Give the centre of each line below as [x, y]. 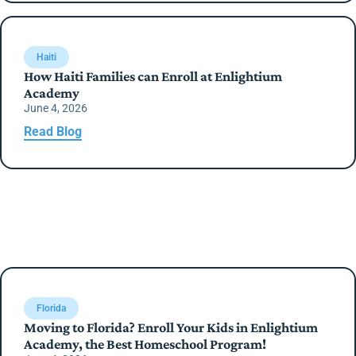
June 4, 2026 [56, 108]
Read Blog [53, 132]
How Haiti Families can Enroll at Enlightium [153, 76]
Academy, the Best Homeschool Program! [145, 344]
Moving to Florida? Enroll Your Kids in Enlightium [171, 327]
